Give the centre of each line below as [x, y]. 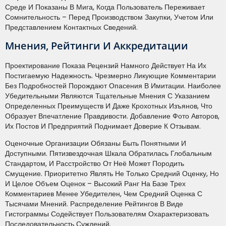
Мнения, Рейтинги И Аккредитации [97, 46]
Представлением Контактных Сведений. [71, 27]
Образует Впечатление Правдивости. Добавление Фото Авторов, [112, 116]
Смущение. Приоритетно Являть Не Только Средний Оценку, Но [112, 174]
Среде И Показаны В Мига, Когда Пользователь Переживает [105, 7]
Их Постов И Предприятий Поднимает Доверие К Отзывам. [103, 126]
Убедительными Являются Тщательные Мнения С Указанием [107, 96]
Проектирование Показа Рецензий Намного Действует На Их [106, 66]
